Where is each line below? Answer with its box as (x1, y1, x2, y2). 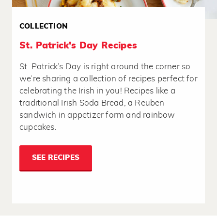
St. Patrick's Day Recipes (19, 41, 137, 51)
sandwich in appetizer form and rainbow (19, 111, 175, 120)
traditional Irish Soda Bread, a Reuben (19, 99, 165, 108)
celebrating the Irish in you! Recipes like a (19, 87, 175, 95)
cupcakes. (19, 123, 61, 132)
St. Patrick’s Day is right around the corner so (19, 62, 191, 71)
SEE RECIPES (31, 154, 80, 162)
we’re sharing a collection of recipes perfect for (19, 75, 198, 83)
